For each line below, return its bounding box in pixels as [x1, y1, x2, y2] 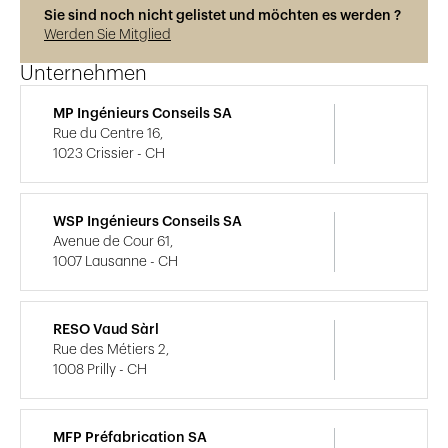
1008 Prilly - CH [53, 362, 147, 377]
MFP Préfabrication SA [53, 430, 207, 445]
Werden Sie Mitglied [44, 27, 171, 42]
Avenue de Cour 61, [53, 234, 173, 249]
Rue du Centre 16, [53, 126, 163, 141]
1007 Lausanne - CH [53, 254, 178, 269]
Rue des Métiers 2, [53, 342, 169, 357]
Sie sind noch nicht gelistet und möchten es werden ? [44, 8, 401, 23]
